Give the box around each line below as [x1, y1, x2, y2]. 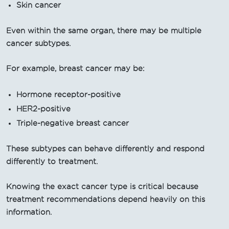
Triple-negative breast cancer [16, 119, 129, 127]
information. [6, 208, 52, 216]
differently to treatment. [6, 157, 98, 166]
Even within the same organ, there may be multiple [6, 26, 201, 35]
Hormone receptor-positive [16, 90, 121, 99]
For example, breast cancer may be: [6, 64, 145, 73]
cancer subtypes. [6, 39, 71, 48]
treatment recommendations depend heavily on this [6, 195, 205, 203]
